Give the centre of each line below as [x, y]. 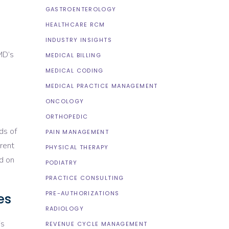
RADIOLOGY [64, 209]
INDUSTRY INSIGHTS [78, 40]
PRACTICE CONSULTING [85, 178]
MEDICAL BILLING [73, 55]
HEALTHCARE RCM [75, 25]
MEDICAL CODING [74, 71]
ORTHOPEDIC [67, 117]
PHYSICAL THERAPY [77, 147]
